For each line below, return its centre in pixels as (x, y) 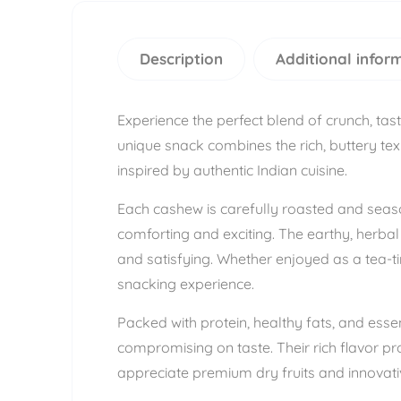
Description (181, 59)
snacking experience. (186, 284)
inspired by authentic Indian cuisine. (232, 170)
